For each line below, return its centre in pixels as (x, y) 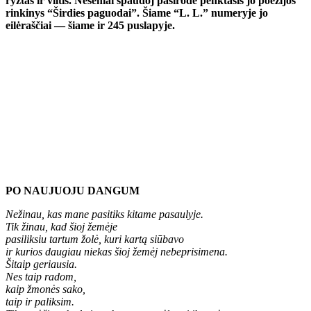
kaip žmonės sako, (45, 289)
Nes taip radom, (41, 276)
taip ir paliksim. (40, 301)
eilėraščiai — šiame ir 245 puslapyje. (90, 25)
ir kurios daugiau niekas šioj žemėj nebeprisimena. (117, 251)
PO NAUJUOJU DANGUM (73, 190)
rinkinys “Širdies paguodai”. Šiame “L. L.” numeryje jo (137, 12)
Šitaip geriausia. (41, 264)
